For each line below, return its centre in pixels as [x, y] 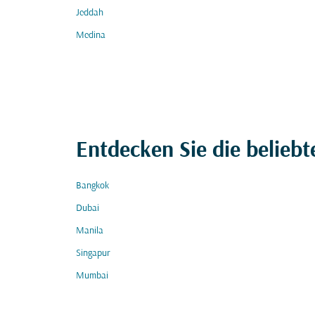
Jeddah [90, 13]
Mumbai [92, 276]
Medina [91, 36]
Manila [90, 231]
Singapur [93, 253]
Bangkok [92, 186]
